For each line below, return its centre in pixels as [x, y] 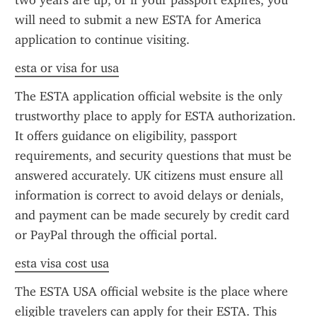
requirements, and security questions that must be [153, 156]
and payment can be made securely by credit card [152, 215]
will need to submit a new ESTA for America [138, 20]
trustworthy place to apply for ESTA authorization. [155, 116]
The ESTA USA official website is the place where [151, 292]
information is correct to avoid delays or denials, [149, 195]
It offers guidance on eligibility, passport [126, 136]
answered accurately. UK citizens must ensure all [149, 175]
